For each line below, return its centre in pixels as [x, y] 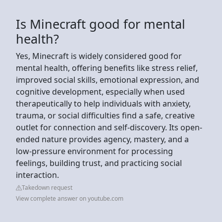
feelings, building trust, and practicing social [99, 163]
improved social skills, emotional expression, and [108, 80]
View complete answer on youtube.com [70, 198]
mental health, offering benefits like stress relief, [107, 68]
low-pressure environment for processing [94, 151]
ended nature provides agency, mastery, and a [102, 139]
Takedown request [47, 187]
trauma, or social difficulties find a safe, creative [105, 115]
